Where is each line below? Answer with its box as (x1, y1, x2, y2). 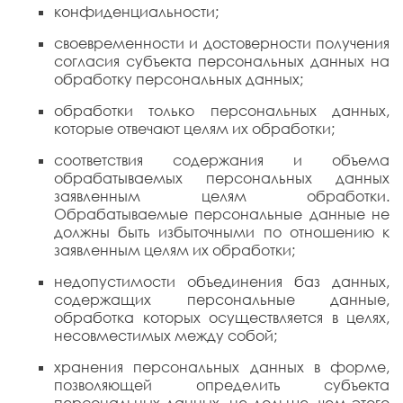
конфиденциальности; (54, 3, 219, 21)
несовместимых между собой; (54, 327, 277, 345)
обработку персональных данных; (54, 70, 303, 88)
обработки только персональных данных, (54, 102, 390, 120)
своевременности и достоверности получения (54, 34, 390, 52)
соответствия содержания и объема (54, 151, 390, 169)
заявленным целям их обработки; (54, 241, 295, 259)
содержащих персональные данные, (54, 291, 390, 309)
